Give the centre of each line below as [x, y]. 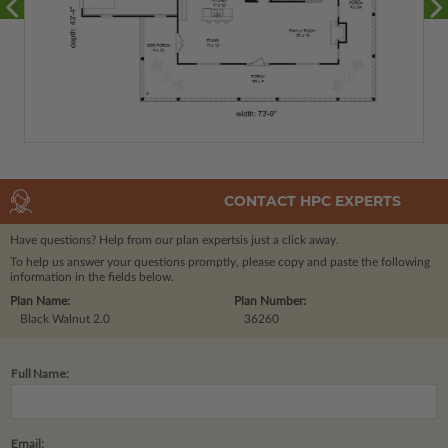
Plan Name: [40, 300]
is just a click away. [289, 239]
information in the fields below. [92, 276]
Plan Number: [270, 300]
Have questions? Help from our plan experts [125, 239]
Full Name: [40, 373]
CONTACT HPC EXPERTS [312, 201]
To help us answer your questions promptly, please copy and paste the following [220, 261]
